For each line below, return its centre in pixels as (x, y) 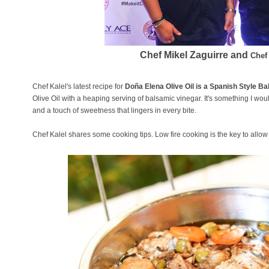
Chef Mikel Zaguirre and (195, 55)
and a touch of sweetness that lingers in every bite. (114, 110)
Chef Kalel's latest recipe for (79, 86)
